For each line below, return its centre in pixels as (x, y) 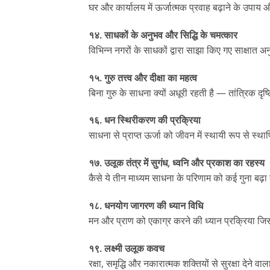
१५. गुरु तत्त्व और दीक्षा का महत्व (143, 77)
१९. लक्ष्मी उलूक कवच (127, 248)
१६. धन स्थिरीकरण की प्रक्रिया (145, 120)
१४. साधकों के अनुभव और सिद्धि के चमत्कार (163, 35)
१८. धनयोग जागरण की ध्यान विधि (146, 205)
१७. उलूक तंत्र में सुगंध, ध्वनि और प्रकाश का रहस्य (177, 163)
